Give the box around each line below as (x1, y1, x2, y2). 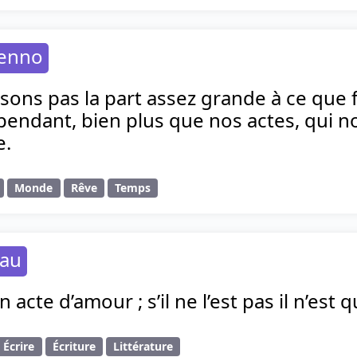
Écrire (3, 339, 35, 355)
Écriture (52, 339, 96, 355)
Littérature (112, 339, 173, 355)
